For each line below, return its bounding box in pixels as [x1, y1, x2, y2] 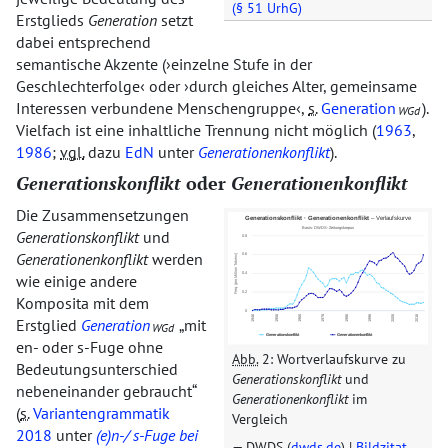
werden [148, 249, 203, 269]
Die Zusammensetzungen [16, 205, 189, 225]
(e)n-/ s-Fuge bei [96, 425, 198, 445]
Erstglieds [16, 10, 88, 30]
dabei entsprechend [16, 32, 151, 52]
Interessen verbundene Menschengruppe [16, 98, 296, 118]
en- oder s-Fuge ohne [16, 337, 163, 357]
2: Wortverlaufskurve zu [258, 350, 406, 369]
